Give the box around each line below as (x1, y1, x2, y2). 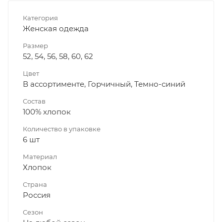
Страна (23, 180, 47, 189)
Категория (23, 14, 58, 22)
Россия (23, 190, 51, 200)
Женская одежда (23, 24, 89, 34)
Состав (23, 97, 46, 106)
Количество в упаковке (23, 125, 101, 133)
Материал (23, 153, 57, 161)
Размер (23, 42, 48, 50)
